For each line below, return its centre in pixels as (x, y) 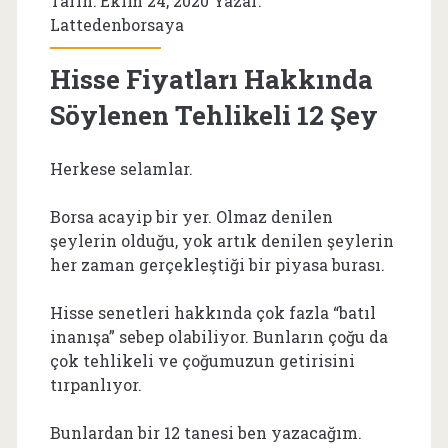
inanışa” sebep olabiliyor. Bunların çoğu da (218, 336)
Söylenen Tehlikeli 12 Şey (213, 114)
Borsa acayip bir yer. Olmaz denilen (191, 216)
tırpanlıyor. (95, 384)
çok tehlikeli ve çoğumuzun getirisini (202, 360)
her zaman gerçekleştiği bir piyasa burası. (217, 264)
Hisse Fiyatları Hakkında (211, 78)
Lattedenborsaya (116, 24)
